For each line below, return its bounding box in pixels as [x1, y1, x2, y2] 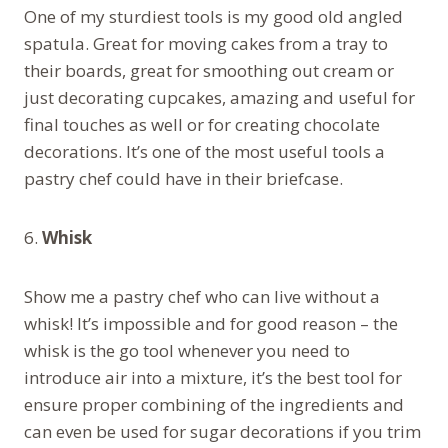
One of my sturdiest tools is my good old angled [24, 4, 403, 28]
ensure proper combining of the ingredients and [24, 392, 404, 416]
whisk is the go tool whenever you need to [24, 338, 350, 362]
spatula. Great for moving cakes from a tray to [24, 31, 388, 55]
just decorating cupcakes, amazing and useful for [24, 85, 415, 109]
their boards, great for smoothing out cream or [24, 58, 394, 82]
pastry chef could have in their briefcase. [24, 166, 343, 190]
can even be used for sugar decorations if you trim [24, 419, 421, 443]
